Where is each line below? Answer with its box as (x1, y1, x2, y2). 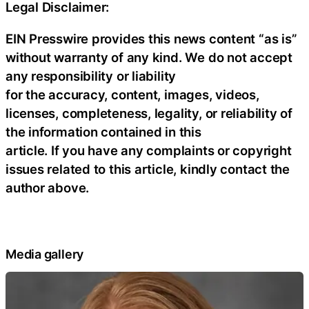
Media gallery (6, 247, 84, 262)
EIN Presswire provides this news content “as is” (6, 30, 297, 46)
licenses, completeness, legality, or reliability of (6, 105, 292, 121)
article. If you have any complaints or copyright (6, 142, 292, 158)
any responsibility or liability (6, 68, 177, 83)
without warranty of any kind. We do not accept (6, 49, 292, 65)
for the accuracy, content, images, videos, (6, 86, 259, 102)
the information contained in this (6, 123, 201, 139)
